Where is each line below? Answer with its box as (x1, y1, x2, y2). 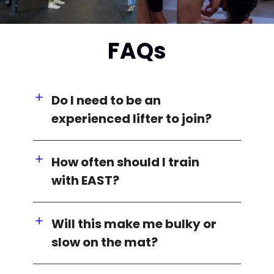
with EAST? (51, 171, 120, 189)
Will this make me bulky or (51, 215, 217, 232)
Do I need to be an (51, 91, 161, 109)
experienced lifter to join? (51, 109, 212, 127)
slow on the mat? (51, 233, 158, 251)
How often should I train (51, 153, 200, 171)
